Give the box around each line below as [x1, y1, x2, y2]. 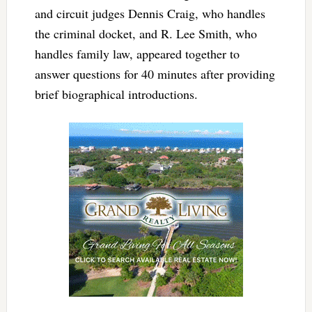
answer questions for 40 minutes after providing [34, 65, 275, 83]
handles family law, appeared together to [34, 45, 240, 63]
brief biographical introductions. [34, 86, 198, 103]
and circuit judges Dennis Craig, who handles [34, 5, 265, 22]
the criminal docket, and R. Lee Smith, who [34, 25, 257, 42]
